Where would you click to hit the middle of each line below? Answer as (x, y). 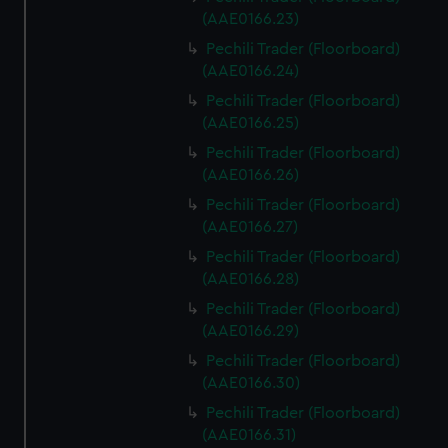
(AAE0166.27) (250, 227)
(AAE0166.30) (251, 383)
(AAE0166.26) (251, 175)
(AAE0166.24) (251, 71)
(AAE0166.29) (251, 331)
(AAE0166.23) (251, 19)
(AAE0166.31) (249, 435)
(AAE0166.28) (251, 279)
